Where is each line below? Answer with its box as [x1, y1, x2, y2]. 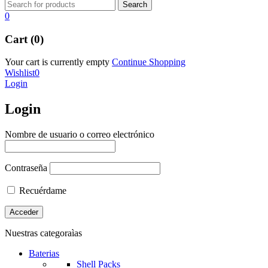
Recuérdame [17, 185, 66, 196]
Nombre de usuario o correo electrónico [5, 129, 154, 140]
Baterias [29, 248, 59, 259]
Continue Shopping [112, 57, 185, 68]
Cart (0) [5, 32, 44, 45]
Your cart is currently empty [5, 57, 109, 68]
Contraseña [5, 163, 47, 173]
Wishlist [5, 68, 35, 78]
